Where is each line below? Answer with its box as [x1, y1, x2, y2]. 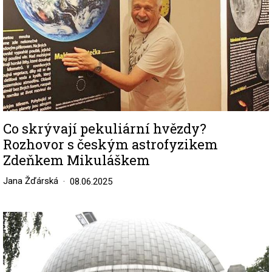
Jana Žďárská [3, 175, 58, 187]
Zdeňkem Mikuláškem [3, 151, 150, 169]
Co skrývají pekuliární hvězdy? [3, 120, 206, 138]
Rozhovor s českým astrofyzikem [3, 135, 218, 154]
